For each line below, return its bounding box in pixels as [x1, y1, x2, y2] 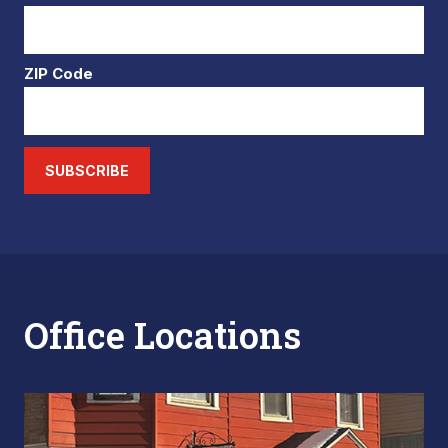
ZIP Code [24, 64, 93, 83]
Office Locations [24, 311, 301, 359]
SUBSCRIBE [45, 162, 129, 179]
